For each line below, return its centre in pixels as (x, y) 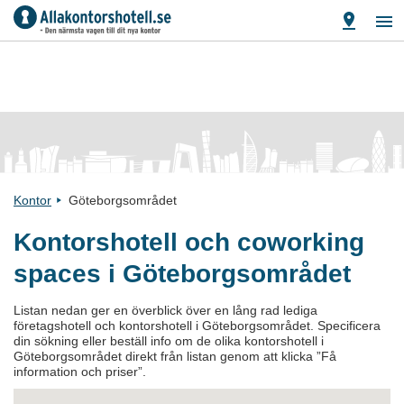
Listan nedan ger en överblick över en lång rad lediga (165, 310)
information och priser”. (80, 372)
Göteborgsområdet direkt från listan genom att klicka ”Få (175, 356)
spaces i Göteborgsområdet (182, 274)
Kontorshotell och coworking (189, 242)
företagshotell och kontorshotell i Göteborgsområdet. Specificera (197, 326)
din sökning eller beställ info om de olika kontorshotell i (169, 341)
